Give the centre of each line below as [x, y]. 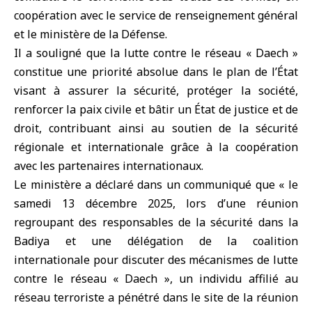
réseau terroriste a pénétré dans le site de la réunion [156, 297]
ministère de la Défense [102, 34]
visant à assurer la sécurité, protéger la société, [156, 91]
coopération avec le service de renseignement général [156, 15]
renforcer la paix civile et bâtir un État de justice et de [156, 109]
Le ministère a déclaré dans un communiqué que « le [156, 185]
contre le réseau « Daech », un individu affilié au [156, 279]
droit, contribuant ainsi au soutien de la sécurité [156, 128]
